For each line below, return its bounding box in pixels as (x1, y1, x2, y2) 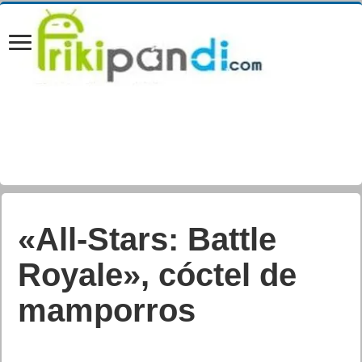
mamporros (18, 293, 196, 328)
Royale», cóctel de (18, 257, 297, 293)
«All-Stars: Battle (18, 221, 277, 257)
